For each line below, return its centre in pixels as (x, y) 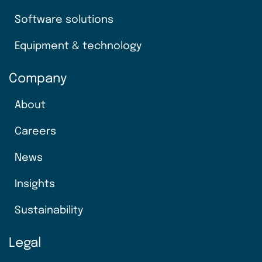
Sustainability (49, 210)
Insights (35, 184)
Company (38, 79)
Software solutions (64, 20)
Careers (35, 131)
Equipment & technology (78, 46)
